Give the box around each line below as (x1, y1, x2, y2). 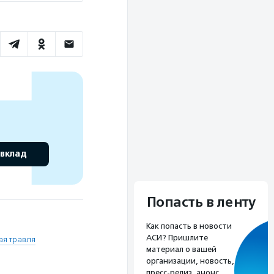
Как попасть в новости (146, 221, 232, 231)
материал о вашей (146, 245, 217, 254)
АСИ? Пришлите (146, 233, 208, 243)
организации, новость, (146, 256, 234, 266)
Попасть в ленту (146, 194, 256, 212)
